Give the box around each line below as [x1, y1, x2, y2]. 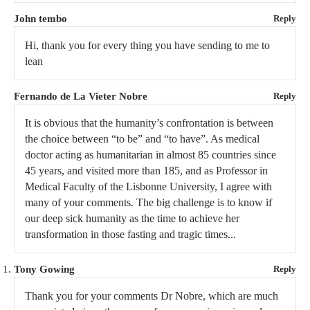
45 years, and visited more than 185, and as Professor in [25, 165, 268, 177]
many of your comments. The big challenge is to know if [25, 197, 272, 209]
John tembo [14, 13, 67, 25]
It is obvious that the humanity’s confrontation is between [25, 117, 273, 129]
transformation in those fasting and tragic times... [25, 228, 236, 241]
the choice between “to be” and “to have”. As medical [25, 133, 259, 145]
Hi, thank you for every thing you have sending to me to [25, 39, 270, 52]
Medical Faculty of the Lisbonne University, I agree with [25, 181, 272, 193]
